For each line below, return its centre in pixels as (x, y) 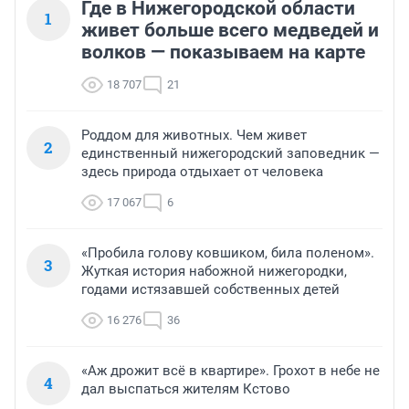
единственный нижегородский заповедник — (231, 153)
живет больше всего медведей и (230, 30)
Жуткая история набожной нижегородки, (214, 271)
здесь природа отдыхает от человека (202, 171)
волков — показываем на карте (223, 52)
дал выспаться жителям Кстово (186, 388)
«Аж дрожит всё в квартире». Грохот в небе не (231, 370)
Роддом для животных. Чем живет (194, 135)
